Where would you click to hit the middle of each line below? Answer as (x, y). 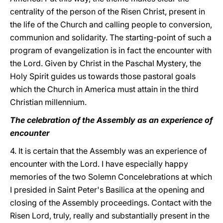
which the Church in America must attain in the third (104, 89)
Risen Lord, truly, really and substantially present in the (110, 216)
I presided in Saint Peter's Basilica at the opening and (107, 190)
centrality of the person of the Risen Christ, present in (108, 11)
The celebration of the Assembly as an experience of (111, 120)
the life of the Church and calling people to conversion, (111, 24)
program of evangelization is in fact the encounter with (111, 50)
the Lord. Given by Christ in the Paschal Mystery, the (106, 63)
